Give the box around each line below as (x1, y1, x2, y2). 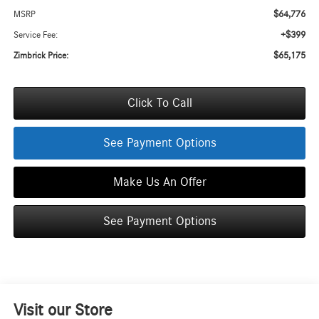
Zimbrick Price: (13, 51, 68, 61)
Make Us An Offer (113, 176, 206, 189)
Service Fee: (13, 31, 58, 41)
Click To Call (127, 97, 192, 110)
